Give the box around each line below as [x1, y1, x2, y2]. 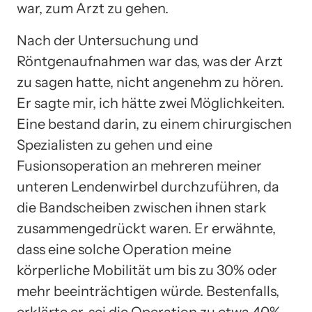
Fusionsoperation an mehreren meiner [17, 157, 262, 174]
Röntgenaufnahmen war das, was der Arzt [17, 52, 283, 70]
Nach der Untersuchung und [17, 31, 198, 49]
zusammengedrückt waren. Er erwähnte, [17, 219, 276, 237]
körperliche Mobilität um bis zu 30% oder [17, 261, 277, 279]
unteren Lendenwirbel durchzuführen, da [17, 178, 279, 195]
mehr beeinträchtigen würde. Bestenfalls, [17, 282, 279, 299]
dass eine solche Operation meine [17, 240, 231, 258]
